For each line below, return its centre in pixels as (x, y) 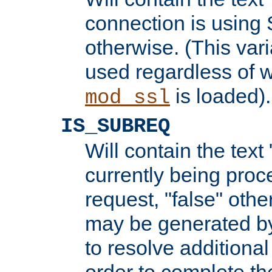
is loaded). (220, 96)
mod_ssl (127, 97)
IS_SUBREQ (115, 126)
